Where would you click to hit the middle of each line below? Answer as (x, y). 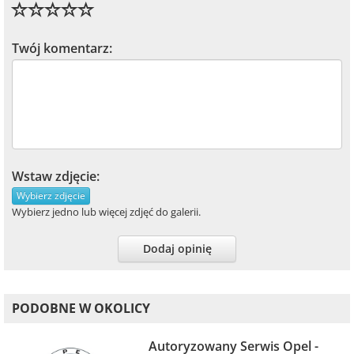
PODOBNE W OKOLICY (81, 308)
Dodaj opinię (177, 248)
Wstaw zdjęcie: (56, 176)
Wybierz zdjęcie (51, 195)
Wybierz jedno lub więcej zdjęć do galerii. (106, 211)
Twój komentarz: (62, 48)
